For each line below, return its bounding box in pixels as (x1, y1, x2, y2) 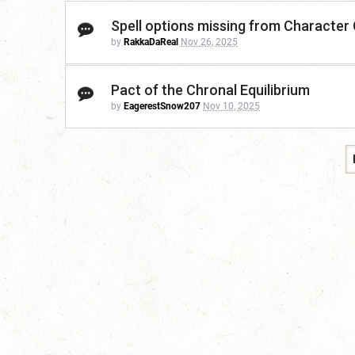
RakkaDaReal (124, 36, 178, 48)
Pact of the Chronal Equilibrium (111, 82, 310, 99)
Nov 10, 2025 (203, 101, 260, 113)
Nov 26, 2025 (181, 36, 238, 48)
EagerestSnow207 (124, 101, 200, 113)
